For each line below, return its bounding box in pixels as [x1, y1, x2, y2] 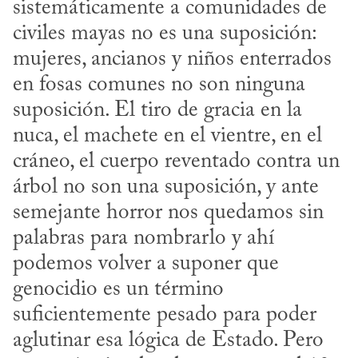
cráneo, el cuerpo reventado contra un [13, 150, 340, 173]
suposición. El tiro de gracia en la [13, 99, 302, 121]
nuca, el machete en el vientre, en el [13, 125, 322, 147]
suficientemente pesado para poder [13, 304, 316, 326]
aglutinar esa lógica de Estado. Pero [13, 329, 324, 352]
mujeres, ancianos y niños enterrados [13, 48, 332, 70]
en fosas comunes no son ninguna [13, 74, 305, 96]
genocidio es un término [13, 278, 224, 300]
